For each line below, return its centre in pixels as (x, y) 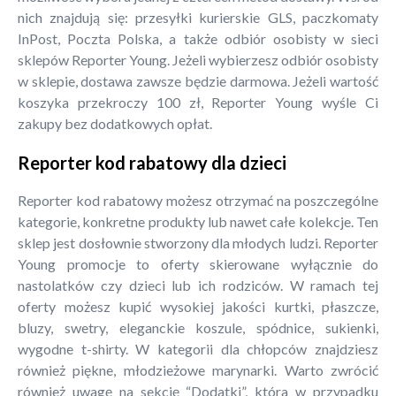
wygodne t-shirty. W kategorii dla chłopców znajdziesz (198, 349)
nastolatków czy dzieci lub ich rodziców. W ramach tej (198, 286)
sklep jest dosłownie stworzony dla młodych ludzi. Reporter (198, 243)
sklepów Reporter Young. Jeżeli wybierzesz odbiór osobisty (198, 59)
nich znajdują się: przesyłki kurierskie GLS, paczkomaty (198, 17)
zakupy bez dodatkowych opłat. (115, 123)
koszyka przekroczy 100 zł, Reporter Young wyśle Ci (198, 102)
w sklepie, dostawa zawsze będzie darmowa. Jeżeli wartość (198, 80)
